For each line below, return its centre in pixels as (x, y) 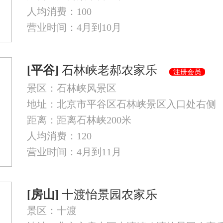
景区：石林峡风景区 (72, 88)
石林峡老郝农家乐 (114, 70)
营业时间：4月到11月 (74, 152)
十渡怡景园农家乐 (114, 195)
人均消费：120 (59, 136)
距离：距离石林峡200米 (79, 120)
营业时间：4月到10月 (74, 27)
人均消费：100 (59, 11)
